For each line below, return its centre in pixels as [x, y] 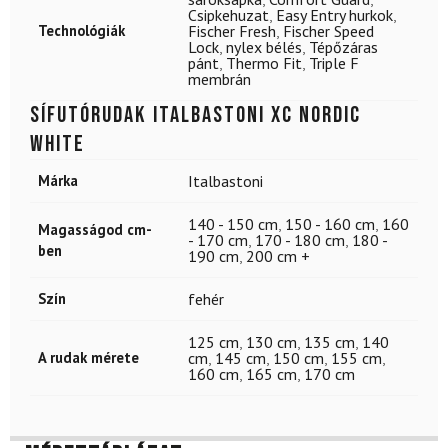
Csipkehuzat [228, 14]
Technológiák [81, 30]
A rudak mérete [88, 357]
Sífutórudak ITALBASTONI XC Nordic [195, 114]
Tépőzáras [343, 46]
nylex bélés [264, 46]
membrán [219, 78]
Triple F [334, 62]
